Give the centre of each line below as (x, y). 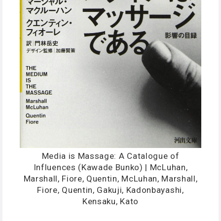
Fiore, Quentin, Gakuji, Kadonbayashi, (110, 190)
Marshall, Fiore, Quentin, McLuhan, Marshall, (110, 179)
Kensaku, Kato (110, 202)
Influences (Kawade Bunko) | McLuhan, (110, 167)
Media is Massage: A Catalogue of (110, 156)
